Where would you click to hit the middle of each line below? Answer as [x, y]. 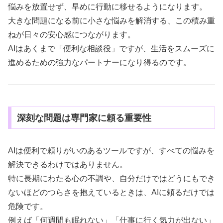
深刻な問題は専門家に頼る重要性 [84, 118]
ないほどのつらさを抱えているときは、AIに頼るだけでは [111, 192]
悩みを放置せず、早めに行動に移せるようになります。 [108, 6]
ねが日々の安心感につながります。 [72, 34]
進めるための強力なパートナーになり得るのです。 [100, 62]
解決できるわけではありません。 [68, 164]
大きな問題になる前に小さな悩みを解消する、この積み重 [111, 20]
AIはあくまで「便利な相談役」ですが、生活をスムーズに [111, 48]
